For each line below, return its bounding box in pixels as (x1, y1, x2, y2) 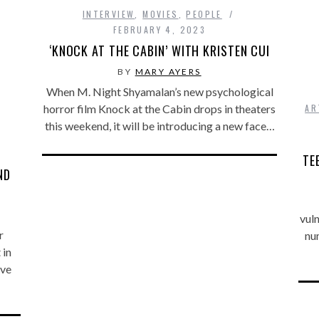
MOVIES (142, 7, 179, 20)
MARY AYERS (135, 66, 202, 77)
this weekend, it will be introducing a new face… (44, 118, 275, 132)
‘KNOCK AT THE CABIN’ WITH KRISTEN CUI (48, 41, 271, 60)
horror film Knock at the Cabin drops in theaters (43, 101, 276, 115)
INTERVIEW (82, 7, 135, 20)
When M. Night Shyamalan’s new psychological (46, 84, 273, 98)
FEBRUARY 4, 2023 (113, 23, 206, 36)
